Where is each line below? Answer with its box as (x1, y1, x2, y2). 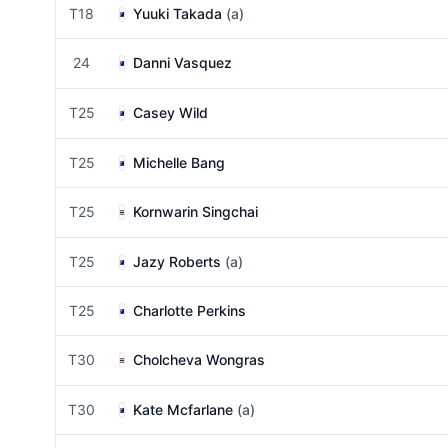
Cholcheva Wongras (133, 351, 265, 368)
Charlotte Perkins (133, 302, 246, 319)
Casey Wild (133, 104, 208, 121)
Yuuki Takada (133, 5, 222, 22)
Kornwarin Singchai (133, 203, 258, 220)
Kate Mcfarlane (133, 401, 233, 418)
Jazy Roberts (133, 253, 221, 270)
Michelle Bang (133, 154, 225, 171)
